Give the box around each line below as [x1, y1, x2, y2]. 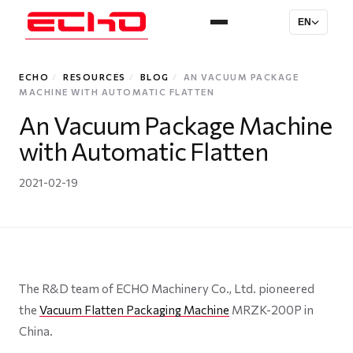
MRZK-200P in [229, 303, 314, 317]
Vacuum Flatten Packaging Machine [39, 303, 229, 317]
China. [19, 324, 53, 338]
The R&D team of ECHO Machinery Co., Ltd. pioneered [19, 281, 314, 295]
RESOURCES [63, 72, 126, 82]
